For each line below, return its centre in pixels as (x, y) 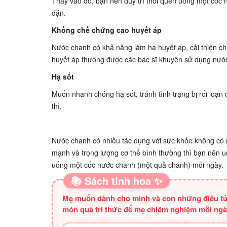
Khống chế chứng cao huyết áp (107, 30)
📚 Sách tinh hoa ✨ (117, 181)
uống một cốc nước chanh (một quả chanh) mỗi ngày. (138, 165)
